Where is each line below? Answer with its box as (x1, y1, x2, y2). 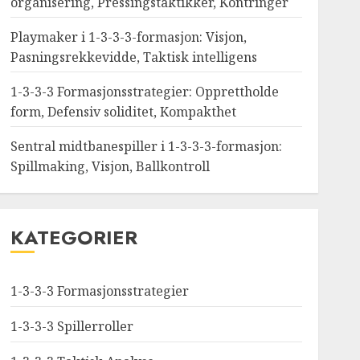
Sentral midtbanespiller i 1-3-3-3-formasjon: (10, 137, 282, 155)
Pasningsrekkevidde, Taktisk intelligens (10, 48, 257, 66)
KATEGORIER (10, 223, 137, 252)
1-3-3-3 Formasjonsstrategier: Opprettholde (10, 83, 279, 100)
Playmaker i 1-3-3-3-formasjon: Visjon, (10, 28, 247, 46)
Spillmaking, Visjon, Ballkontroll (10, 157, 210, 175)
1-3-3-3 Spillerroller (10, 317, 133, 335)
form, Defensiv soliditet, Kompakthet (10, 103, 236, 121)
